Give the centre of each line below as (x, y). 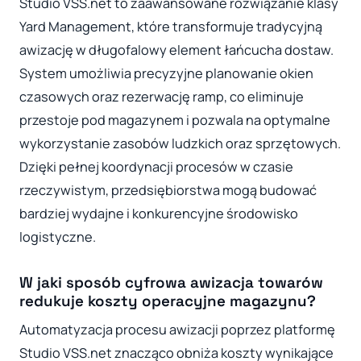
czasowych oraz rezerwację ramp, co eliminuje (162, 97)
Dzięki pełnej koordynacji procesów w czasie (156, 167)
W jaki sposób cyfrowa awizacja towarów (171, 283)
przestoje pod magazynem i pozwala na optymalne (175, 120)
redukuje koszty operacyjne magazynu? (168, 301)
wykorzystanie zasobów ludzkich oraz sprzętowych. (180, 144)
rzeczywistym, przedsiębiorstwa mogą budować (168, 191)
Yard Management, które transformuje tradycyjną (171, 27)
